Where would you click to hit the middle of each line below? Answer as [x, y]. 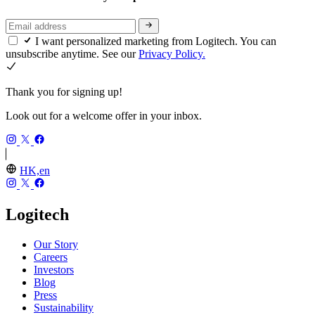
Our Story [56, 244]
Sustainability [64, 307]
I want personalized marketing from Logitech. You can [156, 41]
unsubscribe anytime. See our [72, 53]
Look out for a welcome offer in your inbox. [104, 115]
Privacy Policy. [172, 53]
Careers [51, 257]
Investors [54, 269]
